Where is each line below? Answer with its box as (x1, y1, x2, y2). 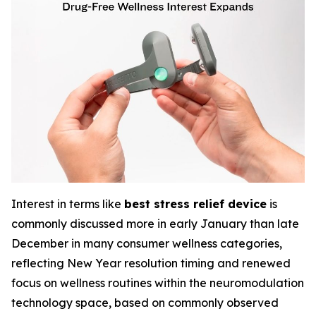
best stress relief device (124, 197, 267, 211)
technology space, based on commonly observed (11, 296, 279, 310)
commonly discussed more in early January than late (11, 217, 299, 231)
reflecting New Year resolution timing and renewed (11, 256, 291, 270)
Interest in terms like (11, 197, 124, 211)
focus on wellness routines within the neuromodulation (11, 276, 304, 290)
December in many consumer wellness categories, (11, 236, 282, 250)
